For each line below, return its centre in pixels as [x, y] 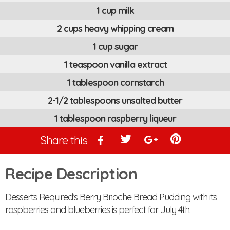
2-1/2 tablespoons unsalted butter [115, 100]
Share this [63, 140]
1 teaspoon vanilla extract [115, 64]
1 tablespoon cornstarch [115, 82]
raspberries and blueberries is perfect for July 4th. [98, 209]
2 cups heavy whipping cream [115, 28]
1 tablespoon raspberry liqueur [115, 118]
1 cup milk [115, 10]
